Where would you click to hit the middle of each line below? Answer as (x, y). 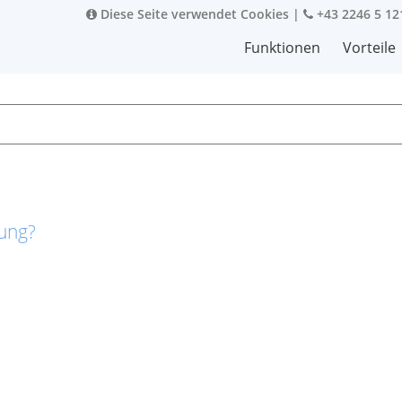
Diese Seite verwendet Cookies (193, 14)
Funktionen (282, 48)
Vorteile (369, 48)
